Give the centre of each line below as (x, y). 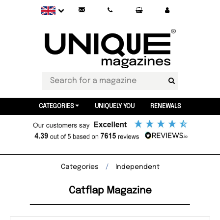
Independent (137, 167)
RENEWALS (165, 106)
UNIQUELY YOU (114, 106)
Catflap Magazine (110, 191)
